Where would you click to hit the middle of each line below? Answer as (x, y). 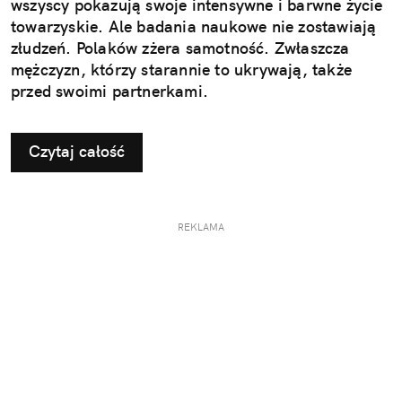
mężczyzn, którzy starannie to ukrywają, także (182, 70)
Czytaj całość (77, 152)
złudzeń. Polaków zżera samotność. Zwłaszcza (180, 48)
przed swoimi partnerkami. (109, 92)
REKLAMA (201, 227)
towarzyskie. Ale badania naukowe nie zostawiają (194, 27)
